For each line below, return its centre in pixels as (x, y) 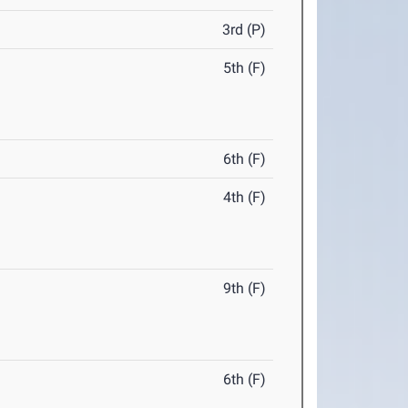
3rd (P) (245, 30)
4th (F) (245, 198)
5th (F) (245, 68)
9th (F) (245, 289)
